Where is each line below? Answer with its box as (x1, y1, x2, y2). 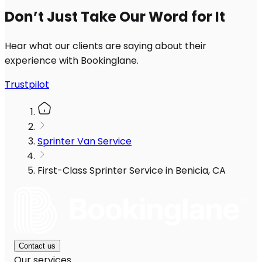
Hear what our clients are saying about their (5, 39, 206, 53)
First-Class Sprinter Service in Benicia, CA (37, 164, 226, 178)
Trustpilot (5, 78, 49, 92)
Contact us (19, 242, 56, 251)
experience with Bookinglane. (5, 54, 139, 68)
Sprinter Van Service (37, 135, 132, 149)
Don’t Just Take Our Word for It (5, 7, 225, 27)
